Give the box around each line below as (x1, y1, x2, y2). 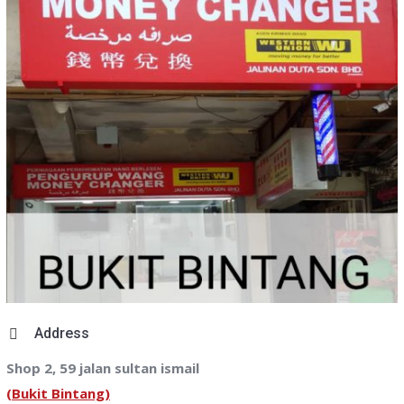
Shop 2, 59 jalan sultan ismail (6, 358, 199, 377)
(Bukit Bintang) (6, 383, 110, 402)
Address (34, 324, 89, 342)
